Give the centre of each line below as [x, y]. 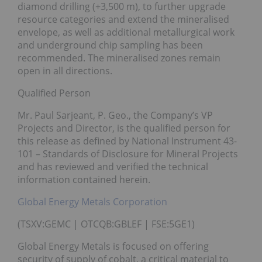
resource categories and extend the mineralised [123, 19]
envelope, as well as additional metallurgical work [126, 32]
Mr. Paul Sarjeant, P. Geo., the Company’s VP [115, 115]
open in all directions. [65, 70]
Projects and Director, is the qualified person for [124, 128]
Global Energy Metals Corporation [92, 201]
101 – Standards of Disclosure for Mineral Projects [128, 154]
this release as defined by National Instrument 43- [127, 141]
